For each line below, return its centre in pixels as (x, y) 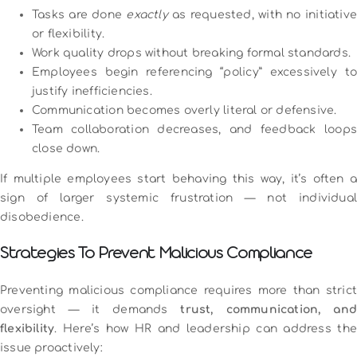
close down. (66, 148)
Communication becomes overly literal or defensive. (184, 110)
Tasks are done (79, 14)
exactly (147, 14)
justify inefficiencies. (92, 91)
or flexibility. (69, 33)
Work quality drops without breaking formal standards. (192, 53)
